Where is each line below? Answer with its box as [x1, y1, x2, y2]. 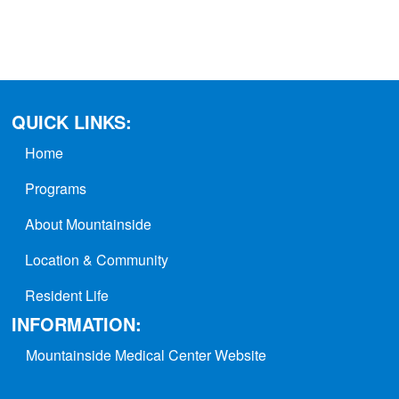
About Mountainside [25, 213, 151, 234]
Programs [25, 177, 86, 199]
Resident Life [25, 284, 109, 305]
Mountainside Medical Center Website [26, 344, 266, 365]
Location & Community [25, 248, 168, 270]
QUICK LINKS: [12, 108, 132, 134]
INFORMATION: [12, 310, 142, 337]
